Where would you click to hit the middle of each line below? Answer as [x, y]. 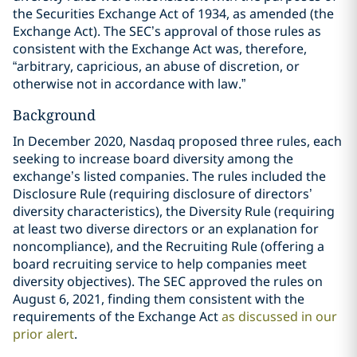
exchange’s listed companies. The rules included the [169, 176]
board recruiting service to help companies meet [160, 264]
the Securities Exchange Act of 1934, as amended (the [173, 14]
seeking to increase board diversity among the [153, 159]
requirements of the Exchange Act [117, 316]
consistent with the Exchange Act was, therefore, [160, 49]
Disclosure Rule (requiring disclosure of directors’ [163, 194]
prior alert [43, 334]
